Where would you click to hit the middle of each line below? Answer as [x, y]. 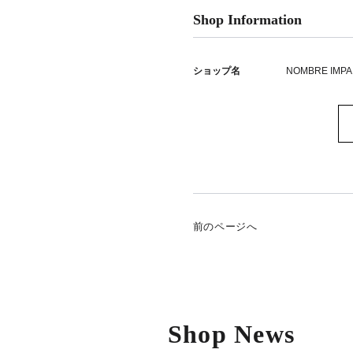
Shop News [231, 334]
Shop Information [247, 20]
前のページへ [225, 227]
